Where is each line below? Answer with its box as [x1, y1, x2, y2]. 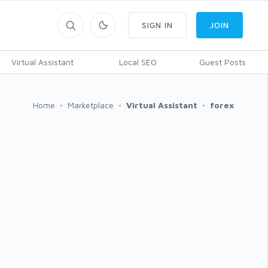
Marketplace [68, 100, 114, 110]
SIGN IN [142, 20, 173, 30]
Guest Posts [199, 57, 246, 67]
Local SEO [118, 57, 157, 67]
